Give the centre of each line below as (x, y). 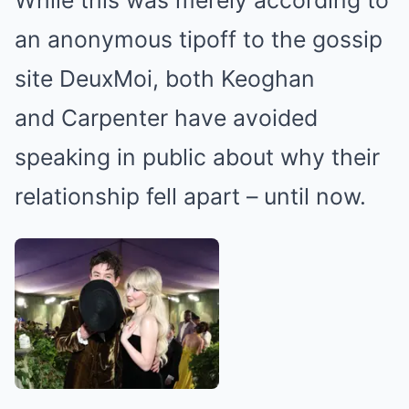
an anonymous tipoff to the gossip (199, 39)
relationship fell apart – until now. (190, 196)
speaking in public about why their (197, 157)
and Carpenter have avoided (166, 117)
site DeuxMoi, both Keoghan (165, 78)
